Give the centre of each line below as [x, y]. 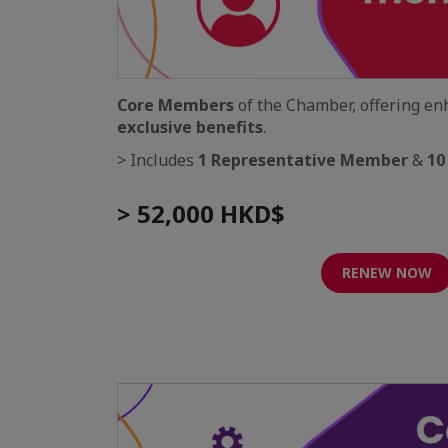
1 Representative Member [303, 160]
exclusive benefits [190, 127]
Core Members [175, 105]
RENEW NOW [387, 273]
